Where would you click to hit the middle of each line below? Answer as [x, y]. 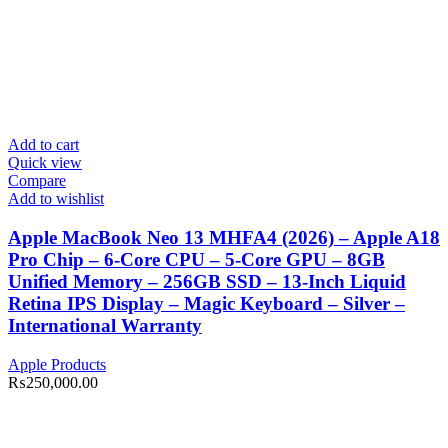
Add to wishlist [56, 199]
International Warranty [105, 325]
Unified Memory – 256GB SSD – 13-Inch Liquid [207, 281]
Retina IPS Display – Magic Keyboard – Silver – [206, 303]
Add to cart [43, 145]
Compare [37, 181]
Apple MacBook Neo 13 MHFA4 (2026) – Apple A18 [224, 237]
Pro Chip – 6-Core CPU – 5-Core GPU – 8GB [196, 259]
